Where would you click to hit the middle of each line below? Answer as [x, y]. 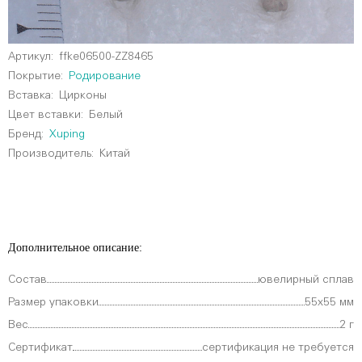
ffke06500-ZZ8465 [106, 57]
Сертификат [40, 348]
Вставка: [31, 96]
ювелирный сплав [306, 280]
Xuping [67, 135]
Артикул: [31, 57]
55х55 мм [329, 303]
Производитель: [51, 154]
